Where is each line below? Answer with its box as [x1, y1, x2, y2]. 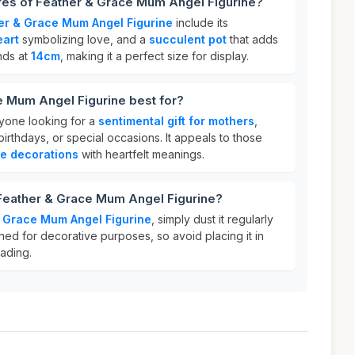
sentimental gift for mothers [98, 114, 254, 128]
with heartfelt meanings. [78, 147, 204, 161]
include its [173, 16, 228, 29]
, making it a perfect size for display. [60, 49, 249, 63]
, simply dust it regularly [151, 212, 273, 226]
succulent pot [149, 32, 227, 46]
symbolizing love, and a [19, 32, 149, 46]
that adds [227, 32, 278, 46]
